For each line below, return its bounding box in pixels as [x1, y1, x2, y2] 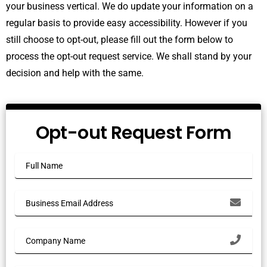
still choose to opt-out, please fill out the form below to [6, 34, 233, 45]
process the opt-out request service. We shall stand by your [6, 51, 252, 62]
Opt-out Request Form [35, 120, 232, 145]
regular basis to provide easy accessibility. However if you [6, 17, 247, 29]
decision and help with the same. [6, 67, 144, 79]
